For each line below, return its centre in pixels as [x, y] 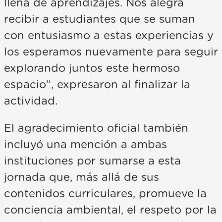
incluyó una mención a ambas [85, 145]
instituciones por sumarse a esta [92, 161]
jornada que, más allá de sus [82, 178]
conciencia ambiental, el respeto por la [110, 210]
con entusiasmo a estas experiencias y [109, 36]
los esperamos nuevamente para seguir [111, 52]
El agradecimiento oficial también [96, 129]
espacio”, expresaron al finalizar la [97, 85]
